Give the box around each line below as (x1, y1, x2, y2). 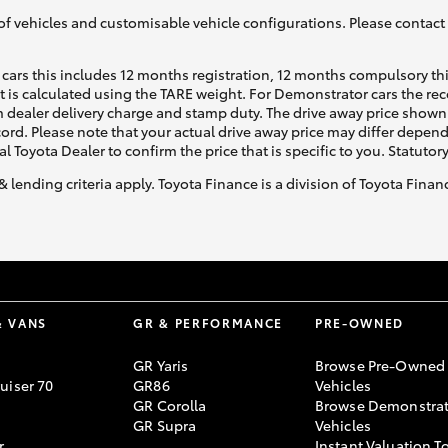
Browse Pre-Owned (314, 355, 446, 376)
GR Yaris (133, 355, 189, 376)
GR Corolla (133, 395, 207, 416)
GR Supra (133, 415, 197, 436)
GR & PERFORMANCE (133, 314, 284, 332)
